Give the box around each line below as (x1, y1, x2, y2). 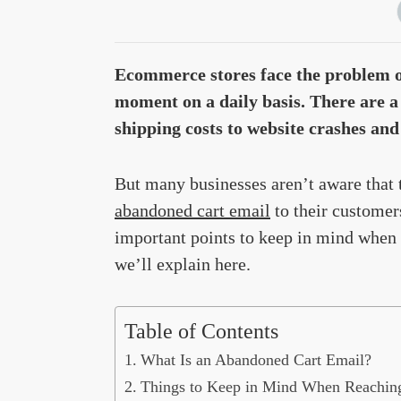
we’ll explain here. (115, 253, 251, 274)
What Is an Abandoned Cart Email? (140, 350, 371, 369)
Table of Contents (124, 319, 278, 343)
